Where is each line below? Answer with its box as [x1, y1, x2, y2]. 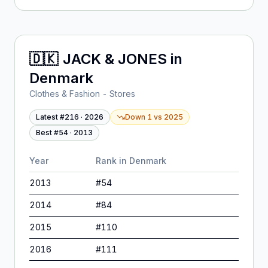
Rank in [96, 156, 129, 166]
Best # [36, 128, 59, 137]
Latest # [36, 112, 65, 121]
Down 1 [125, 112, 152, 121]
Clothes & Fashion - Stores [29, 89, 135, 99]
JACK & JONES [63, 50, 167, 68]
